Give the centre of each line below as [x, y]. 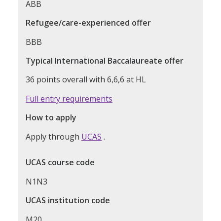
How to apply [51, 118]
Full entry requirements [69, 98]
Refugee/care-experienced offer [88, 23]
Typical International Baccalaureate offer [105, 61]
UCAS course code [60, 163]
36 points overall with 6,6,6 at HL [86, 80]
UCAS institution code [68, 201]
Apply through [54, 136]
